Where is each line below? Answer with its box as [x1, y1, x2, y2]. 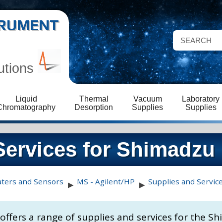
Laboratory [182, 95, 220, 103]
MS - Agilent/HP [76, 176, 135, 186]
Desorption [74, 103, 113, 111]
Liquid [15, 95, 37, 103]
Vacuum [133, 95, 162, 103]
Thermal [79, 95, 109, 103]
